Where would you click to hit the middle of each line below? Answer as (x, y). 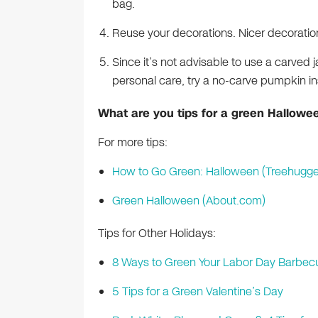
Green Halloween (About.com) (188, 201)
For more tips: (132, 142)
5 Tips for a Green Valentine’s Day (197, 291)
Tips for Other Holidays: (157, 233)
